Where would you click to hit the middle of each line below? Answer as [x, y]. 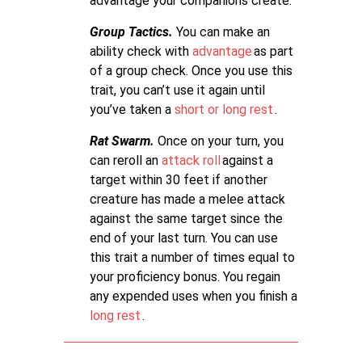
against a [247, 160]
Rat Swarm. [124, 141]
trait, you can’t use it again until [177, 90]
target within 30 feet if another [179, 180]
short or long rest [224, 109]
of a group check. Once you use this [191, 71]
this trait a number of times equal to [192, 257]
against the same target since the [186, 219]
